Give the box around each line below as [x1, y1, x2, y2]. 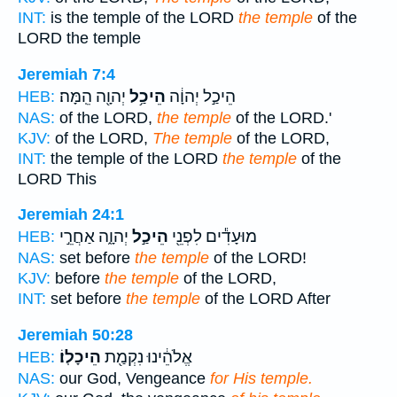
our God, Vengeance [55, 369, 210, 387]
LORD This [18, 169, 97, 188]
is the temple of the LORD [46, 9, 238, 27]
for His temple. [210, 369, 313, 387]
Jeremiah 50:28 [18, 325, 133, 344]
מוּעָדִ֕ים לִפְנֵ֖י [168, 227, 257, 247]
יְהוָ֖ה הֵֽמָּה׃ [59, 86, 126, 106]
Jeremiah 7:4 [18, 65, 115, 83]
